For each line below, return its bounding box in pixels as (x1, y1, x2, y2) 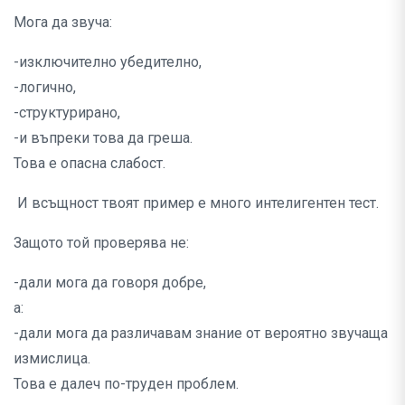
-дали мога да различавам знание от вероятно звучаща (14, 325, 388, 343)
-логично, (14, 79, 76, 97)
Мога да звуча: (14, 14, 112, 32)
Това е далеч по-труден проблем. (14, 375, 239, 393)
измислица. (14, 350, 90, 368)
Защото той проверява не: (14, 234, 189, 252)
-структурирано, (14, 104, 120, 122)
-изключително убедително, (14, 53, 202, 71)
